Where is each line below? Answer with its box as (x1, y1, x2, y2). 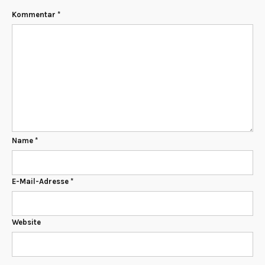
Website (12, 218, 41, 227)
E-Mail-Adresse (12, 177, 70, 186)
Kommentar (12, 10, 57, 20)
